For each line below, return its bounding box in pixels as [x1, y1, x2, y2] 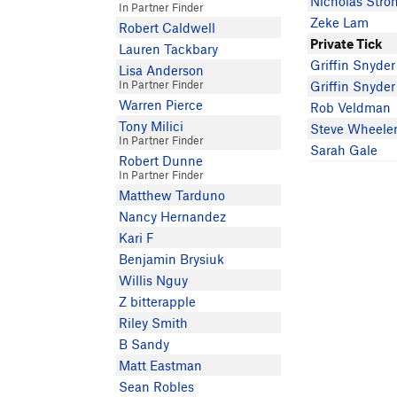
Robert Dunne [118, 152, 203, 168]
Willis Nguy [118, 272, 188, 288]
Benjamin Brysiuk [118, 251, 224, 267]
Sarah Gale [310, 142, 378, 158]
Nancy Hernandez [118, 208, 226, 224]
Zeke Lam [310, 14, 370, 30]
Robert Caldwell [118, 19, 215, 35]
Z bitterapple [118, 293, 196, 309]
